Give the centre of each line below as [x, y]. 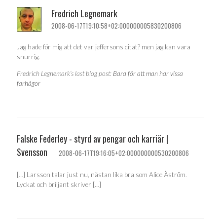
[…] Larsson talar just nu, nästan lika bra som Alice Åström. [102, 174]
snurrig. [28, 57]
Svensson [32, 152]
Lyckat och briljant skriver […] [59, 184]
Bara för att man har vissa [148, 73]
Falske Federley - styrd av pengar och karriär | [92, 139]
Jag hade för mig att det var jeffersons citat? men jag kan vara [104, 47]
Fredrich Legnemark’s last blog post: [65, 73]
